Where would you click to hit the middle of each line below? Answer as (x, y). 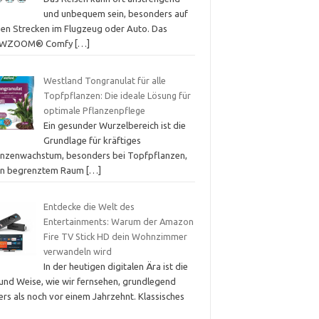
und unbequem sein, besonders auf (115, 14)
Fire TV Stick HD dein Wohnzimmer (115, 237)
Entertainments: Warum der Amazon (118, 222)
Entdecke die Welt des (89, 207)
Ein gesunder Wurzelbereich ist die (114, 125)
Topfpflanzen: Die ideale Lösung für (117, 95)
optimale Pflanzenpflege (94, 110)
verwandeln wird (77, 252)
